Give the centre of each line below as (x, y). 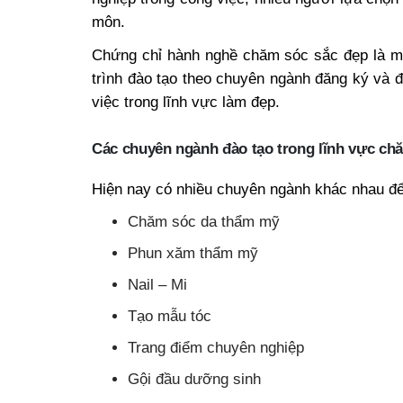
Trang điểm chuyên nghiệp (216, 347)
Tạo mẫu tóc (170, 316)
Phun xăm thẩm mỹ (193, 253)
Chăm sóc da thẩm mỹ (204, 221)
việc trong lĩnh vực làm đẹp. (186, 102)
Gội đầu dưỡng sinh (194, 379)
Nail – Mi (157, 284)
